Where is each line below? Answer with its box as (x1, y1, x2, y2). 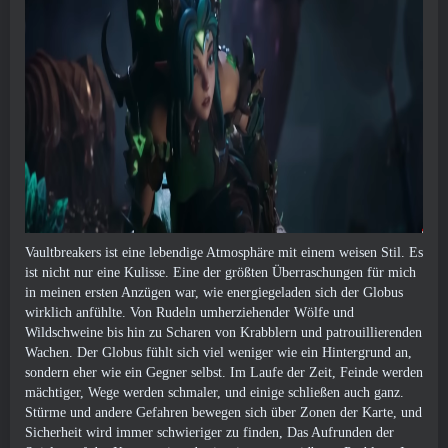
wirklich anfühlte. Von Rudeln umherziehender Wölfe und (25, 305, 354, 320)
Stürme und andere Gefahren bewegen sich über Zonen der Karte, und (25, 405, 422, 420)
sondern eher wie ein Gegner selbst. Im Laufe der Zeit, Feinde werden (25, 365, 423, 380)
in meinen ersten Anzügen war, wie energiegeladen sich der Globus (25, 285, 403, 300)
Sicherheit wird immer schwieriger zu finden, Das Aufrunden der (25, 425, 394, 440)
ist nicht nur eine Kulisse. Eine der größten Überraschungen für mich (25, 265, 416, 280)
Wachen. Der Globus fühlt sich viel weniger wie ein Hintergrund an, (25, 345, 412, 360)
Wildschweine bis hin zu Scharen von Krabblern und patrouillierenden (25, 325, 422, 340)
